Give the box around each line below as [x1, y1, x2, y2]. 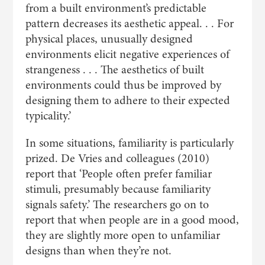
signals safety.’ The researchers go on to [25, 196, 209, 212]
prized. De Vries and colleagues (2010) [25, 150, 209, 166]
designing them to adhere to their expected [25, 92, 230, 108]
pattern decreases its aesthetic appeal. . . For [25, 15, 234, 31]
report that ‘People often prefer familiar [25, 166, 212, 182]
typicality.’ [25, 108, 71, 124]
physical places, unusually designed [25, 31, 193, 47]
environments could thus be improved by [25, 77, 221, 93]
